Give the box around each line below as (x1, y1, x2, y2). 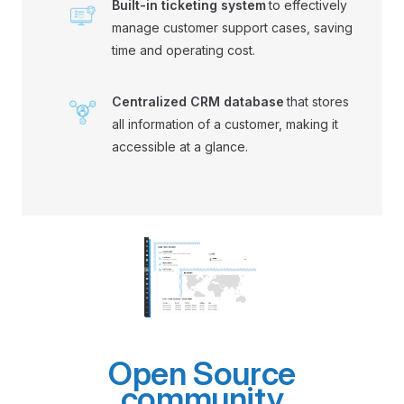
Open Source (107, 353, 297, 394)
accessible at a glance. (112, 138, 248, 154)
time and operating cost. (112, 41, 255, 58)
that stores (287, 93, 349, 109)
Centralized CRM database (112, 93, 284, 109)
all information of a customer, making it (112, 115, 338, 132)
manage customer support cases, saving (112, 19, 353, 35)
